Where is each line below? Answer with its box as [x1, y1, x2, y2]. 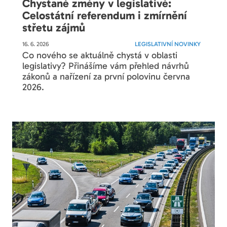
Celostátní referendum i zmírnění [22, 8, 187, 22]
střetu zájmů [22, 20, 86, 34]
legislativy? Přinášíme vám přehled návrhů [22, 60, 190, 72]
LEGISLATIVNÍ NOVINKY [134, 41, 201, 48]
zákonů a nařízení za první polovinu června [22, 71, 191, 83]
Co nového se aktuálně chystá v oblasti [22, 50, 178, 61]
